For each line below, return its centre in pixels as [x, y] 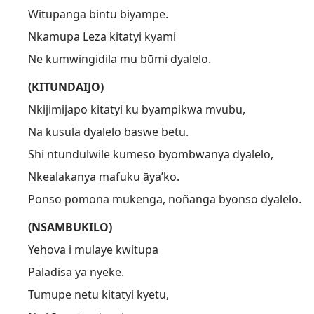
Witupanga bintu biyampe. [98, 14]
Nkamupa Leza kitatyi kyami [102, 36]
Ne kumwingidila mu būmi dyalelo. [120, 59]
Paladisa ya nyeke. [76, 272]
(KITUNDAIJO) [66, 87]
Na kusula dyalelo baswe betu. [108, 132]
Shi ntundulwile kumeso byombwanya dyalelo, [151, 154]
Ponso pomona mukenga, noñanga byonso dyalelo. [165, 199]
